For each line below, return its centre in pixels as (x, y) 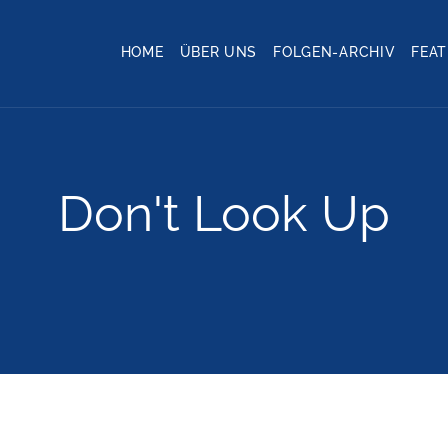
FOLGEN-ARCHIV (334, 52)
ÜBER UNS (218, 52)
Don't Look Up (224, 213)
